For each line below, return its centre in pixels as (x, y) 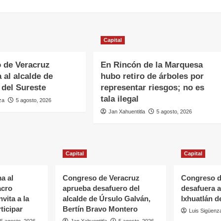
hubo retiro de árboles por (152, 76)
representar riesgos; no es (153, 88)
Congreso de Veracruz (101, 178)
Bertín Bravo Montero (100, 209)
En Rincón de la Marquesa (152, 65)
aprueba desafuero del (101, 188)
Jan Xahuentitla (127, 112)
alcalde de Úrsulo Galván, (106, 199)
